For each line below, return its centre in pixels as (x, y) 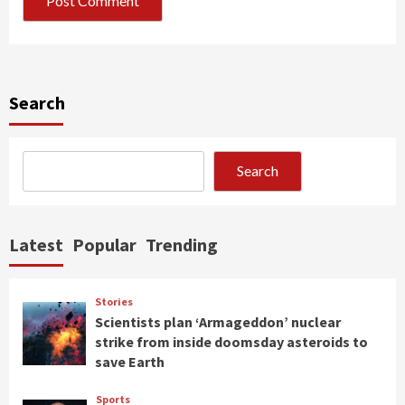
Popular (104, 244)
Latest (36, 244)
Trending (182, 244)
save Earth (130, 361)
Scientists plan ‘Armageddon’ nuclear (218, 321)
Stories (114, 301)
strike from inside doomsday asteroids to (232, 341)
